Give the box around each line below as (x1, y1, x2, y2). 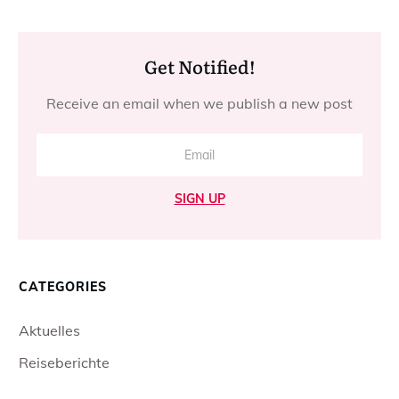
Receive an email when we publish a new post (46, 94, 353, 112)
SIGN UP (174, 191, 225, 207)
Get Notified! (143, 53, 256, 79)
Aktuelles (19, 322, 80, 339)
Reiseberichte (19, 354, 110, 371)
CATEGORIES (19, 279, 107, 295)
